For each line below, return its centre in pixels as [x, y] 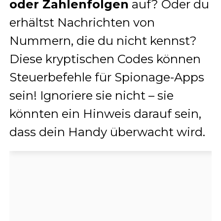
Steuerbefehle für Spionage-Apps [107, 77]
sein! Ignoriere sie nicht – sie [91, 96]
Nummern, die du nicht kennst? [103, 41]
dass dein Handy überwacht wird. [107, 132]
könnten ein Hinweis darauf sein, [105, 114]
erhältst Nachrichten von [82, 23]
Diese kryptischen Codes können [105, 59]
